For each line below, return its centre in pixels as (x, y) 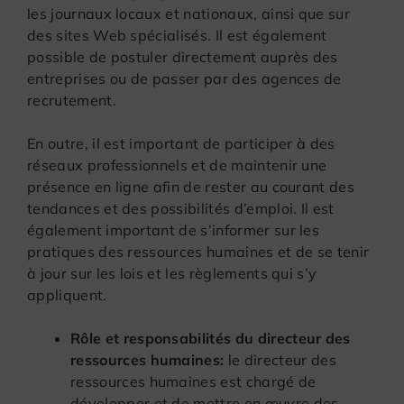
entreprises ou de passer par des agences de (184, 78)
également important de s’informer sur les (174, 230)
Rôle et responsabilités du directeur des (211, 338)
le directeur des (280, 359)
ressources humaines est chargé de (193, 381)
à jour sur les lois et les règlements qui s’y (172, 273)
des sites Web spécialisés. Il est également (177, 35)
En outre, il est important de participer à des (181, 143)
